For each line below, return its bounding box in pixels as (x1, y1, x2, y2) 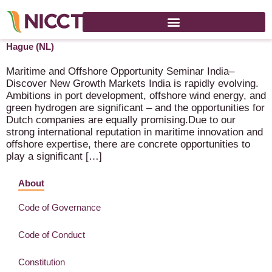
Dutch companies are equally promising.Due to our (6, 114, 236, 126)
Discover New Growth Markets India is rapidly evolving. (6, 78, 259, 89)
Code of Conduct (18, 229, 85, 240)
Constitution (18, 257, 65, 268)
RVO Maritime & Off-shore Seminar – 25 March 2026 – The (6, 16, 251, 26)
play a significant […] (6, 151, 102, 162)
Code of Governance (18, 202, 101, 213)
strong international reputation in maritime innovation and (6, 126, 263, 138)
